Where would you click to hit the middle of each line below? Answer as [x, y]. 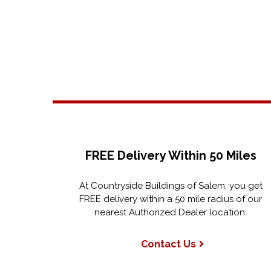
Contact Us [168, 244]
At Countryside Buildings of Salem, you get [171, 186]
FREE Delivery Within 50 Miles [171, 155]
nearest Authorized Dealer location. [171, 212]
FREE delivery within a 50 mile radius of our [171, 199]
